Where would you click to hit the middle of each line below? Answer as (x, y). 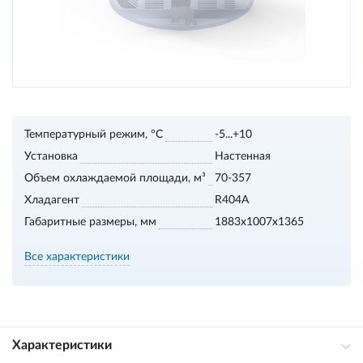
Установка (51, 156)
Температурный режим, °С (94, 135)
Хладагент (52, 200)
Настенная (243, 156)
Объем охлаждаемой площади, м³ (115, 178)
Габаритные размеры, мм (90, 222)
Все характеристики (77, 257)
